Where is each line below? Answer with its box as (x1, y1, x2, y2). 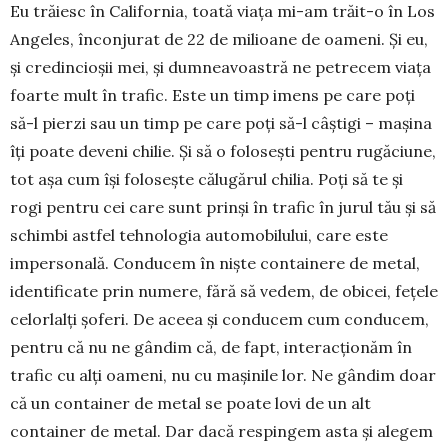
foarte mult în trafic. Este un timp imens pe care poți (10, 84, 415, 105)
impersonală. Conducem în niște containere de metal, (10, 252, 420, 273)
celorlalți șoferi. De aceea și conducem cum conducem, (10, 308, 429, 329)
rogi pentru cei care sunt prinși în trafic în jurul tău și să (10, 196, 436, 217)
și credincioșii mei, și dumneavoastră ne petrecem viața (10, 56, 431, 77)
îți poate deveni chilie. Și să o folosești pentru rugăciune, (10, 140, 436, 161)
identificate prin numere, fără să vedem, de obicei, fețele (10, 280, 438, 301)
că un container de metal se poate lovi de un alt (10, 392, 371, 413)
